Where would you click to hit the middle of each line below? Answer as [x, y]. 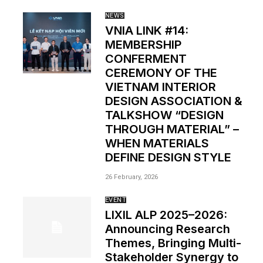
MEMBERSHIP [143, 45]
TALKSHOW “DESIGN [164, 115]
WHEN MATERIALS [157, 143]
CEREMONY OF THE [161, 73]
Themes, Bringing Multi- [173, 243]
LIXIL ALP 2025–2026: [166, 215]
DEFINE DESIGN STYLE [168, 157]
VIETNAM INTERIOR [160, 87]
